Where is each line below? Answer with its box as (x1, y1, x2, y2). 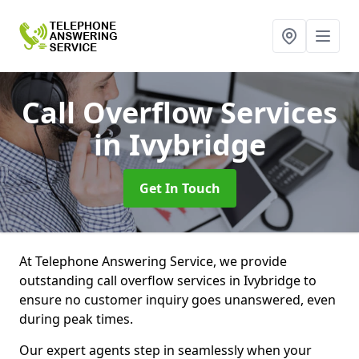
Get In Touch (139, 179, 220, 197)
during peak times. (19, 310, 136, 328)
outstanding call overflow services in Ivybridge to (19, 272, 317, 289)
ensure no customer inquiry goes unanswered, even (19, 291, 336, 309)
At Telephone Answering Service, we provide (19, 252, 287, 270)
